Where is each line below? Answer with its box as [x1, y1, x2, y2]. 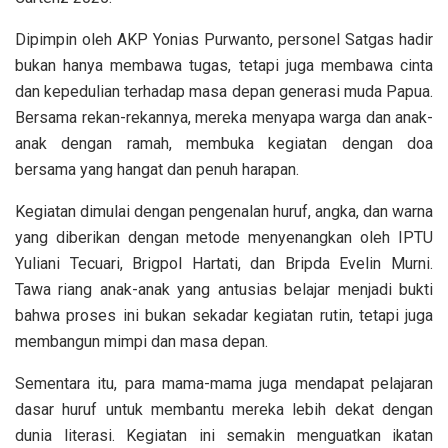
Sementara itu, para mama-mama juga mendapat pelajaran [15, 374, 433, 394]
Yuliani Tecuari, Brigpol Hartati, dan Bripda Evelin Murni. [15, 254, 433, 274]
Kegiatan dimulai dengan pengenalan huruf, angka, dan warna [15, 202, 433, 222]
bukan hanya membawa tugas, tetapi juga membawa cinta [15, 56, 433, 76]
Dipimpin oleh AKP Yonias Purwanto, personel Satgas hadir [15, 30, 433, 50]
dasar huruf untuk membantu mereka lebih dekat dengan [15, 400, 433, 420]
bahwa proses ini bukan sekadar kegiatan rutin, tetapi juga [15, 306, 433, 326]
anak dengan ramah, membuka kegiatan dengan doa [15, 134, 433, 154]
